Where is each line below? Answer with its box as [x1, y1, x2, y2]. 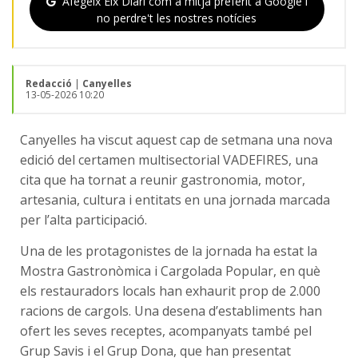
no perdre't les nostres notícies [97, 10, 257, 26]
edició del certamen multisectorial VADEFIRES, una [20, 150, 318, 169]
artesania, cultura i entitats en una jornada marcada [20, 190, 330, 209]
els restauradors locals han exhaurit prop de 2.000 [20, 281, 320, 300]
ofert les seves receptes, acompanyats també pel [20, 321, 312, 340]
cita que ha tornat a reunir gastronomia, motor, [20, 170, 305, 189]
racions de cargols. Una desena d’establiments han [20, 301, 322, 320]
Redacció [26, 76, 72, 90]
